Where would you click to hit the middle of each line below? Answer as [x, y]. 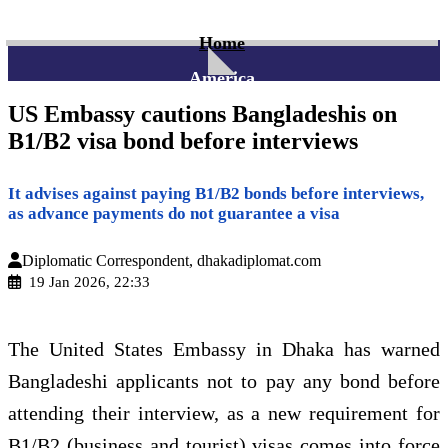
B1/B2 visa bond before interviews [183, 141]
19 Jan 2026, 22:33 [85, 282]
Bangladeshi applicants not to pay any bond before [224, 381]
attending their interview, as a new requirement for [224, 413]
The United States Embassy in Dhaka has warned [224, 349]
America [222, 78]
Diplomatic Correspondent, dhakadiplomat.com [171, 260]
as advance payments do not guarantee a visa [174, 213]
